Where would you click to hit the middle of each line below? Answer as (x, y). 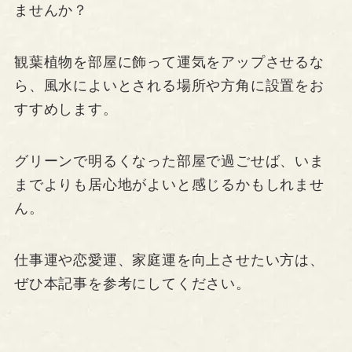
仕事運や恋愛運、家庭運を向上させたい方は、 (169, 260)
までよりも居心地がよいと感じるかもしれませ (169, 184)
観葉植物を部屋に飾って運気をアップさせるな (169, 62)
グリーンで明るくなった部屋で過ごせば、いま (169, 161)
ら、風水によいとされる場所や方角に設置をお (169, 85)
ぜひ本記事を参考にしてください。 (132, 283)
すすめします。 (66, 109)
